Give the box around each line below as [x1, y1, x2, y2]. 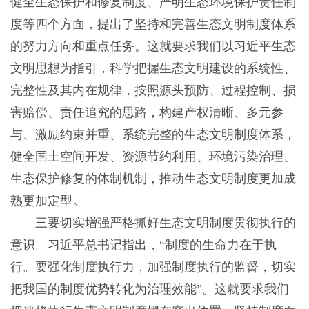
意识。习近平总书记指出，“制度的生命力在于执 [10, 238, 277, 252]
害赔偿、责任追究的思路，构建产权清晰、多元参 [10, 106, 283, 120]
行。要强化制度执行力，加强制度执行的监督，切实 [10, 260, 296, 275]
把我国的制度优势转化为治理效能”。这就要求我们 [10, 282, 289, 297]
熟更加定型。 [10, 194, 85, 208]
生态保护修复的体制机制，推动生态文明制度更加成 [10, 172, 296, 186]
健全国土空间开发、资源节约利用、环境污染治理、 [10, 150, 296, 164]
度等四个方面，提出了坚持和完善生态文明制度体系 [10, 17, 296, 32]
